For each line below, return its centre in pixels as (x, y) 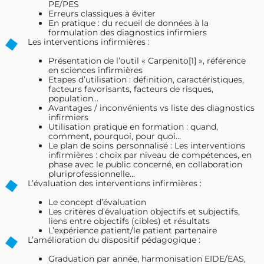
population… (73, 98)
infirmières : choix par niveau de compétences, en (150, 155)
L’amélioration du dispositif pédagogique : (114, 240)
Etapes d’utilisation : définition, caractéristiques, (146, 79)
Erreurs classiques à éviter (102, 13)
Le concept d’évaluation (97, 202)
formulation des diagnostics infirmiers (128, 32)
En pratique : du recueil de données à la (128, 23)
